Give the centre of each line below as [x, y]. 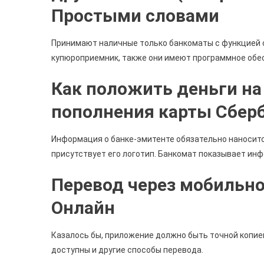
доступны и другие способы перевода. [127, 250]
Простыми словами [135, 15]
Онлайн [83, 207]
